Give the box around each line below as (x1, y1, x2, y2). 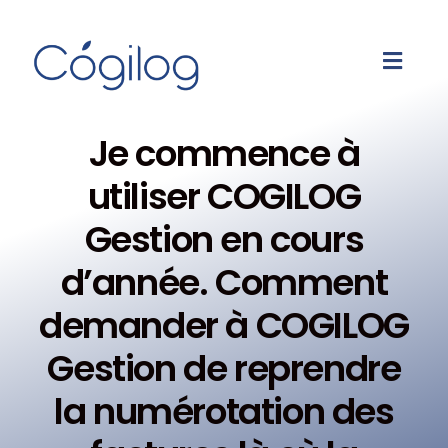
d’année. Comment (60, 257, 388, 309)
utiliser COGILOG (87, 171, 361, 223)
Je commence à (88, 128, 360, 180)
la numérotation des (54, 386, 394, 438)
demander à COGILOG (39, 300, 409, 352)
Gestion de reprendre (47, 343, 401, 395)
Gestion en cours (84, 214, 364, 266)
